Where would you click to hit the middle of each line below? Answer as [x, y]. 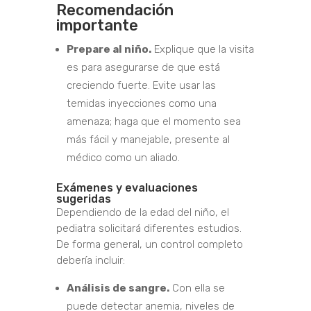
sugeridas [83, 199]
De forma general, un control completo [149, 245]
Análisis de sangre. [118, 288]
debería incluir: [90, 261]
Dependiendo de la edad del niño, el [142, 213]
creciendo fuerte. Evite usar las [141, 86]
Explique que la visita [202, 50]
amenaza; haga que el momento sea [153, 122]
